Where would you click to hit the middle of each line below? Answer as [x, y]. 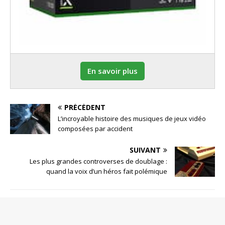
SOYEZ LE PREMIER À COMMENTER [76, 207]
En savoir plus [113, 71]
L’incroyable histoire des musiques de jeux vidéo [132, 118]
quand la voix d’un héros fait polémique [107, 171]
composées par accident [95, 128]
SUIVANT [145, 150]
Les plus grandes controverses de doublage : [98, 161]
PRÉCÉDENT [85, 107]
